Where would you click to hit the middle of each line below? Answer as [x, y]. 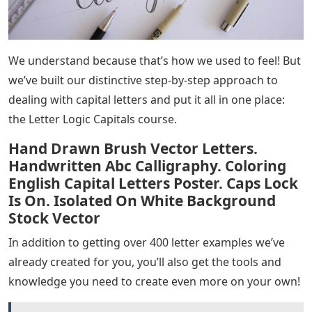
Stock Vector [54, 218]
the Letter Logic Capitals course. [93, 119]
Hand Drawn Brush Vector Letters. [133, 148]
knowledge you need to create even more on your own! [154, 281]
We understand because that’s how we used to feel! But [155, 61]
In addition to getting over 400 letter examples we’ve [147, 242]
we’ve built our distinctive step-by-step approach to [143, 80]
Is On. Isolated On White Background [142, 201]
